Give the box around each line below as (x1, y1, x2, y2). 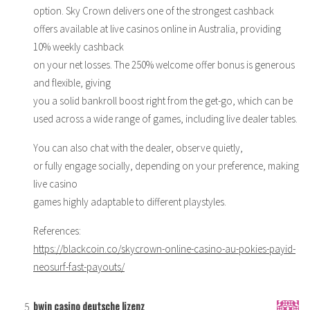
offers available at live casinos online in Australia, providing (33, 21, 281, 35)
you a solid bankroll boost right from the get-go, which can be (33, 93, 293, 107)
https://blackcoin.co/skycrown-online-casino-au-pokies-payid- (33, 241, 295, 255)
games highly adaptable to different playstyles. (33, 194, 226, 208)
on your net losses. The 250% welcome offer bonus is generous (33, 57, 295, 71)
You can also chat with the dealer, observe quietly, (33, 140, 243, 154)
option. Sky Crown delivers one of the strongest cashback (33, 3, 274, 17)
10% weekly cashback (33, 39, 124, 53)
